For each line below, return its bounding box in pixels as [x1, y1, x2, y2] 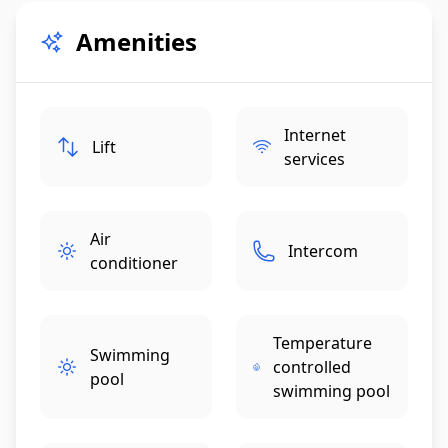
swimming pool [273, 379, 391, 402]
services [284, 147, 346, 170]
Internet [284, 123, 347, 146]
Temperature [273, 331, 373, 354]
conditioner [90, 251, 179, 274]
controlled [273, 355, 352, 378]
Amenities [76, 24, 197, 58]
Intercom [288, 239, 358, 262]
